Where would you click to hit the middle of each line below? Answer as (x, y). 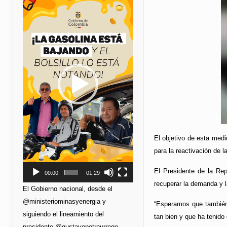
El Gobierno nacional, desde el (68, 188)
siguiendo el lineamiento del (63, 214)
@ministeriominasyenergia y (64, 201)
